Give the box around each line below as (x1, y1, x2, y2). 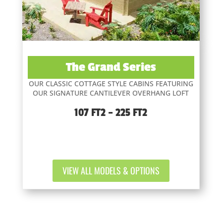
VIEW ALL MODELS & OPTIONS (62, 164, 160, 177)
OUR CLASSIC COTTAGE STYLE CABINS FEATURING (28, 79, 193, 89)
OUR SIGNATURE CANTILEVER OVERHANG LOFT (33, 88, 189, 98)
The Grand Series (66, 60, 156, 75)
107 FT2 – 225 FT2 (74, 106, 148, 119)
